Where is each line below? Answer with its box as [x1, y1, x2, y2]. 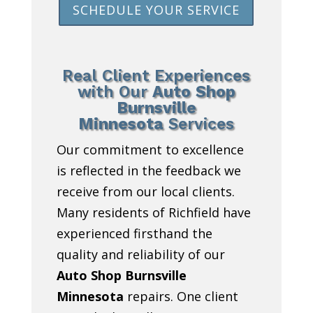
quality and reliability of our [56, 245, 225, 263]
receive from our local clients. [56, 182, 235, 200]
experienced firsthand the [56, 224, 212, 242]
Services [163, 114, 235, 133]
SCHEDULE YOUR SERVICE [73, 1, 240, 19]
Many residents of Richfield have [56, 203, 251, 221]
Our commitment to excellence [56, 140, 244, 158]
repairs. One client [123, 287, 238, 305]
